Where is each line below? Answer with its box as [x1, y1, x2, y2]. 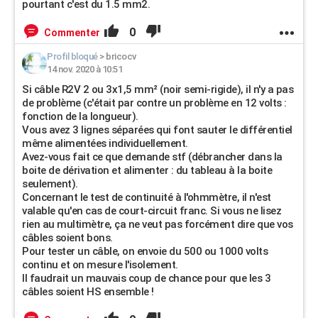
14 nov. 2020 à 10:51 [47, 64, 122, 75]
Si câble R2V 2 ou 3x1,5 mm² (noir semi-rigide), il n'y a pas [22, 83, 293, 96]
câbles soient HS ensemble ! [22, 285, 154, 298]
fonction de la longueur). [22, 110, 138, 123]
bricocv [106, 51, 136, 62]
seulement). [22, 177, 78, 190]
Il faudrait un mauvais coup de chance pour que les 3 [22, 272, 270, 285]
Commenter [44, 27, 100, 38]
